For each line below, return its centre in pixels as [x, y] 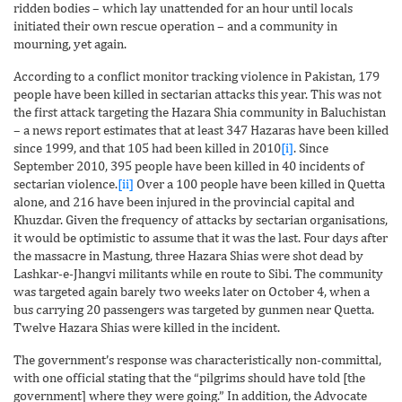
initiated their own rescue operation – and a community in [175, 25]
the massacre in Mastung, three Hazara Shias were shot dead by [188, 255]
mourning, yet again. [70, 43]
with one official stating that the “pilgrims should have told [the [189, 377]
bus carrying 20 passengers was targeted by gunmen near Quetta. [194, 309]
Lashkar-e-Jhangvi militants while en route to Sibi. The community [198, 273]
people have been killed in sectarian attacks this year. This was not [197, 93]
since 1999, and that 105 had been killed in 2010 [147, 147]
